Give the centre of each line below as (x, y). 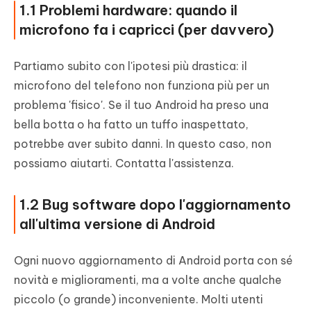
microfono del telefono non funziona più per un (142, 86)
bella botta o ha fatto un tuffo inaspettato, (131, 125)
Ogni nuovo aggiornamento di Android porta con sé (153, 261)
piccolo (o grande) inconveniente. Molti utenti (138, 300)
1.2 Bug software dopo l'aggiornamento (155, 205)
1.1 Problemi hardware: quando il (128, 10)
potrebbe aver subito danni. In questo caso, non (143, 144)
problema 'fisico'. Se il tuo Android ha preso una (141, 105)
